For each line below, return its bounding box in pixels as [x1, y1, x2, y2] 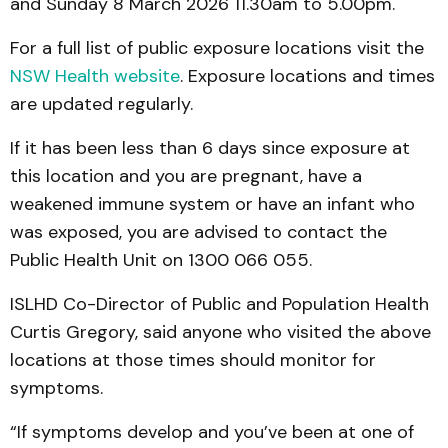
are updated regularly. [10, 91, 193, 116]
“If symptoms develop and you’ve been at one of [10, 419, 414, 444]
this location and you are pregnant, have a [10, 163, 362, 188]
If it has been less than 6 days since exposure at [10, 135, 410, 160]
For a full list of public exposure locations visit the [10, 35, 424, 60]
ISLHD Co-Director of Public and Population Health [10, 291, 429, 316]
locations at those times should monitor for [10, 347, 376, 372]
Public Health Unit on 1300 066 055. [10, 247, 312, 272]
